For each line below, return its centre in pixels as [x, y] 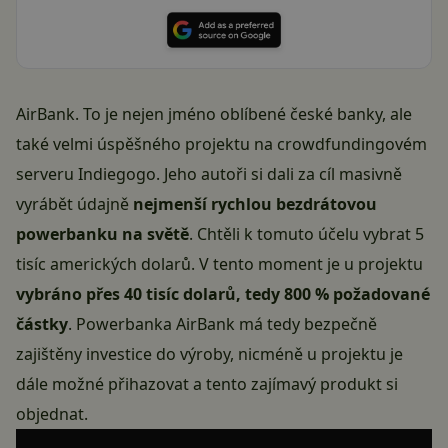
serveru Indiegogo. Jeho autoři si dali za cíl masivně [209, 174]
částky [42, 324]
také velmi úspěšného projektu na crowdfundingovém [221, 144]
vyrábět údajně [74, 204]
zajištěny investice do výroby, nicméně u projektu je [209, 354]
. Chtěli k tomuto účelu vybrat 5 [306, 234]
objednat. [52, 414]
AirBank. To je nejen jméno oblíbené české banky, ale [214, 114]
